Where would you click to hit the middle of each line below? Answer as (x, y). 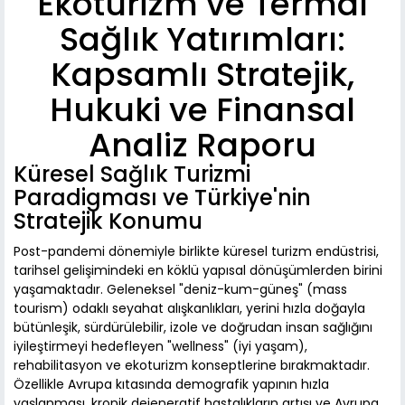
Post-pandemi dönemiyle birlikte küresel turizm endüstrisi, (196, 252)
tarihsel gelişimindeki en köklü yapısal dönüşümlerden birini (198, 271)
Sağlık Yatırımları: (202, 40)
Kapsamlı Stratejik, (202, 75)
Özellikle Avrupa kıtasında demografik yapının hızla (171, 385)
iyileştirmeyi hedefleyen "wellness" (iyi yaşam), (160, 347)
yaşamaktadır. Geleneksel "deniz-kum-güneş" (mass (180, 290)
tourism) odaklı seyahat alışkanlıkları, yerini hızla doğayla (189, 309)
